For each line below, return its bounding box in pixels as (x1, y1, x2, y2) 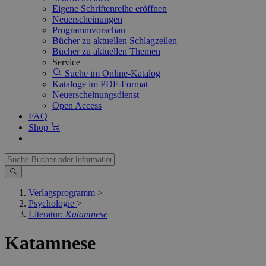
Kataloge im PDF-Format (52, 79, 148, 89)
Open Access (52, 100, 102, 110)
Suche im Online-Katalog (62, 68, 160, 78)
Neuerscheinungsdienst (52, 90, 139, 100)
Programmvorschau (52, 25, 125, 35)
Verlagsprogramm (28, 188, 95, 198)
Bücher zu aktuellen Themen (52, 46, 160, 56)
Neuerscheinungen (52, 14, 122, 24)
